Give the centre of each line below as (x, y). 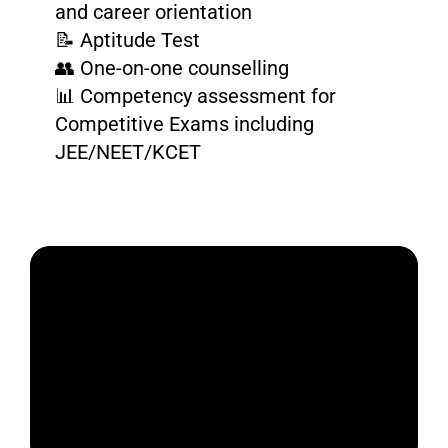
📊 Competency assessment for (195, 96)
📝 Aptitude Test (127, 40)
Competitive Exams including (184, 124)
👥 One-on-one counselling (171, 68)
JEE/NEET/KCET (127, 152)
